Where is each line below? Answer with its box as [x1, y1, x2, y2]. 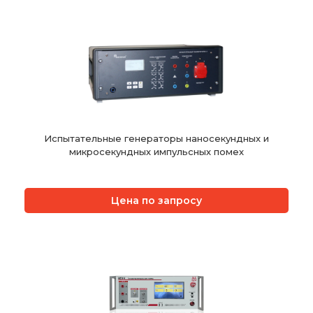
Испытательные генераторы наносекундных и [44, 132, 269, 144]
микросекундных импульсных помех [69, 145, 244, 157]
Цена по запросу [111, 194, 202, 207]
